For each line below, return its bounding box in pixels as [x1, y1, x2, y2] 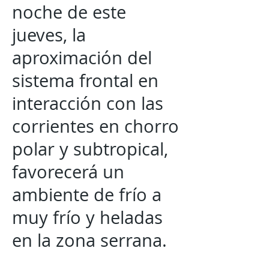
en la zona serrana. [12, 229, 167, 252]
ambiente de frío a [12, 183, 162, 206]
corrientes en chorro [12, 115, 179, 138]
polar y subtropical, [12, 138, 168, 160]
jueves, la [12, 23, 86, 46]
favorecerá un [12, 160, 124, 183]
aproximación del [12, 46, 152, 69]
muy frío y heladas [12, 206, 163, 229]
